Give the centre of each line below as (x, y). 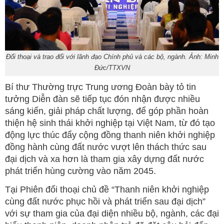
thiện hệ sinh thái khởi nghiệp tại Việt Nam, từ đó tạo (110, 123)
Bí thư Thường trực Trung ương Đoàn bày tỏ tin (100, 87)
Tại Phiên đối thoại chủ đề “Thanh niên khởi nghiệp (107, 189)
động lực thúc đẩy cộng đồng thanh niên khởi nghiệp (110, 135)
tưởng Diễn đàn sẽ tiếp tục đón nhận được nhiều (102, 99)
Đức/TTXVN (112, 67)
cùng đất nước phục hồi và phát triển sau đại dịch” (105, 201)
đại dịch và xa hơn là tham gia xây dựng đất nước (104, 159)
